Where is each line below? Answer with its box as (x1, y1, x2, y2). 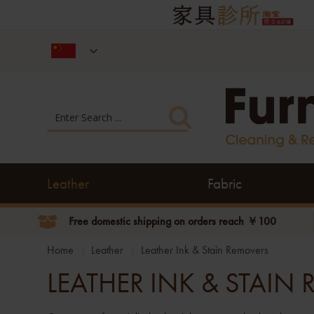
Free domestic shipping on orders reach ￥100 (68, 214, 276, 228)
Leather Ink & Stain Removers (141, 242, 269, 257)
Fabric (207, 174, 243, 193)
